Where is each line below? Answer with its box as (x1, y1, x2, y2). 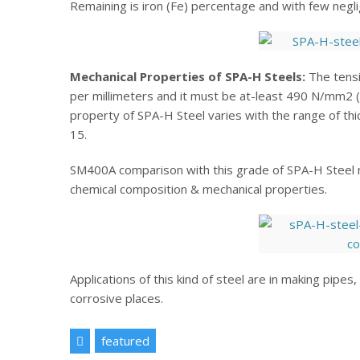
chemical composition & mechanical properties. (70, 180, 327, 197)
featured (101, 332, 149, 349)
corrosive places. (70, 289, 163, 306)
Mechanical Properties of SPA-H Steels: (70, 67, 305, 84)
